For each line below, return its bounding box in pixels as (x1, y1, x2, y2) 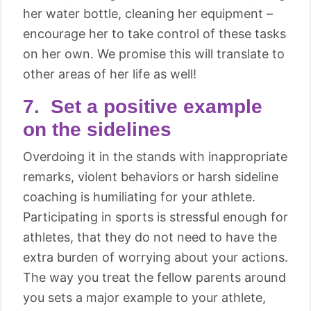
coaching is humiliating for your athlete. (23, 190, 255, 204)
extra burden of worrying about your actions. (23, 250, 288, 264)
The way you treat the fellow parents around (23, 270, 286, 285)
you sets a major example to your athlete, (23, 290, 266, 305)
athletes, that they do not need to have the (23, 230, 277, 244)
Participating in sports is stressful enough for (23, 210, 288, 224)
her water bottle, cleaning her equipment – (23, 6, 273, 21)
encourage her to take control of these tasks (23, 26, 286, 41)
